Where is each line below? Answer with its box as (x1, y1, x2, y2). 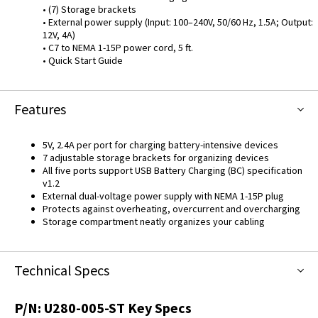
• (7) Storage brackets (43, 3, 136, 16)
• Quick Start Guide (43, 54, 123, 67)
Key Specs (125, 299, 192, 317)
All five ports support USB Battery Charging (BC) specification (43, 164, 302, 177)
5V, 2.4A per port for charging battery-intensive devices (43, 138, 278, 151)
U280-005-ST (44, 299, 125, 317)
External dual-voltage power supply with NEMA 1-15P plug (43, 190, 284, 202)
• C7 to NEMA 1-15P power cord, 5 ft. (43, 41, 193, 54)
